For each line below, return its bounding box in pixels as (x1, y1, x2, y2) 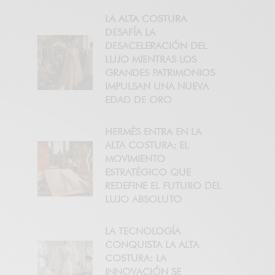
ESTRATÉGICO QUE (105, 166, 191, 179)
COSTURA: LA (105, 252, 166, 265)
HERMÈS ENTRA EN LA (105, 126, 201, 138)
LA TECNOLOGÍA (105, 225, 180, 238)
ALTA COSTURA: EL (105, 139, 188, 152)
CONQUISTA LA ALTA (105, 239, 199, 251)
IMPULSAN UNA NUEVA (105, 80, 209, 93)
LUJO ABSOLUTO (105, 193, 182, 206)
